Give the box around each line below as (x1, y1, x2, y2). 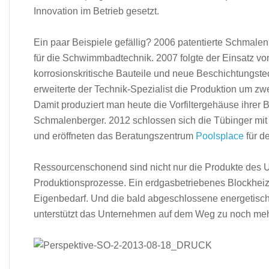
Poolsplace (196, 131, 244, 141)
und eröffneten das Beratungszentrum (34, 131, 196, 141)
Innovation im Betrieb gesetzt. (34, 6, 159, 16)
